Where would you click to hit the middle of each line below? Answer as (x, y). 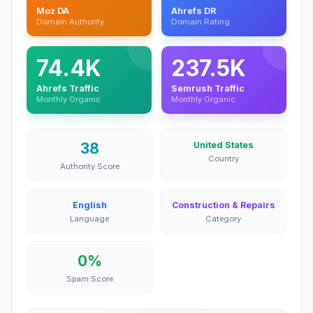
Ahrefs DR (194, 10)
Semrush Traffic (208, 88)
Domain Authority (70, 21)
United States (223, 145)
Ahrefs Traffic (68, 88)
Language (90, 218)
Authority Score (89, 166)
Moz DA (53, 10)
